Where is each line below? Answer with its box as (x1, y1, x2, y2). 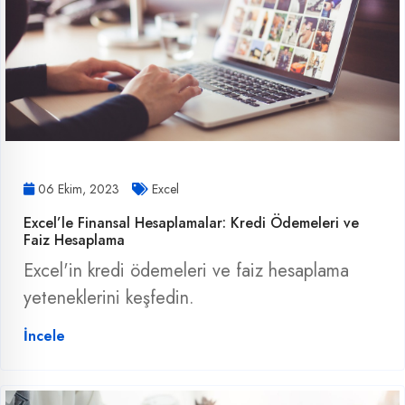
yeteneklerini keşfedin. (24, 284, 194, 311)
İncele (24, 325, 65, 346)
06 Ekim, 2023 (34, 179, 123, 198)
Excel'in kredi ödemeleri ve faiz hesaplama (24, 257, 349, 284)
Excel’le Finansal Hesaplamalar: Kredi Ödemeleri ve (24, 212, 359, 233)
